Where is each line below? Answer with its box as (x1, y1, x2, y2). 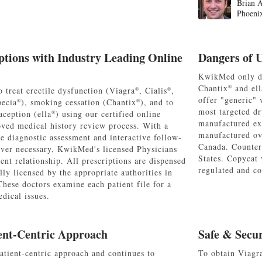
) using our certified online (56, 108, 161, 120)
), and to (140, 96, 174, 108)
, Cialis (139, 85, 167, 96)
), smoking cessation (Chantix (21, 96, 136, 108)
